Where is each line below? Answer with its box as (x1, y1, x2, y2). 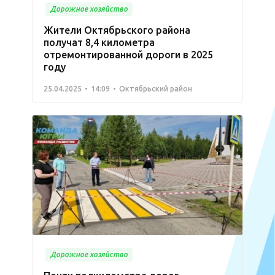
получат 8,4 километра (44, 36, 155, 48)
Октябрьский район (119, 84, 192, 93)
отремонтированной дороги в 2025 (44, 48, 213, 60)
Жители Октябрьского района (44, 24, 190, 36)
